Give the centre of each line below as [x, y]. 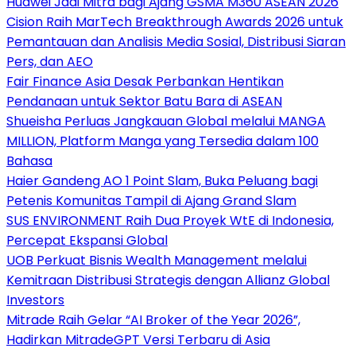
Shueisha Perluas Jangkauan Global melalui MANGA [166, 121]
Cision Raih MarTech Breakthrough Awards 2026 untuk [175, 21]
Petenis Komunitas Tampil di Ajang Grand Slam [151, 200]
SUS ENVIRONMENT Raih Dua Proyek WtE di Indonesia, [170, 220]
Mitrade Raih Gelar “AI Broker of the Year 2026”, [153, 319]
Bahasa [29, 161]
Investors [35, 300]
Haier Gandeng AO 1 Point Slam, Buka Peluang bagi [162, 180]
